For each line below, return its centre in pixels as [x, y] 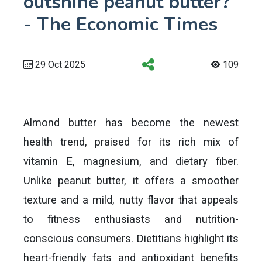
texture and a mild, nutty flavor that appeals [131, 200]
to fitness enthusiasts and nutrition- [131, 219]
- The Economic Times [120, 24]
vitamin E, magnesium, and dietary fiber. [131, 161]
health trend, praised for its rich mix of [131, 142]
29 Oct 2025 [59, 65]
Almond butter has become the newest [131, 123]
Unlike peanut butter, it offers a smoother [131, 180]
